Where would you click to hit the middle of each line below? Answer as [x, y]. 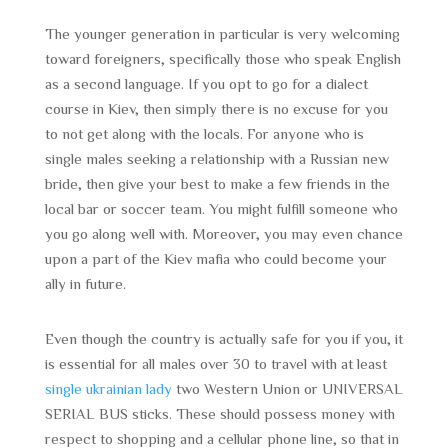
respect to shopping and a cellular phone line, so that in [221, 438]
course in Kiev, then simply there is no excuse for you [216, 108]
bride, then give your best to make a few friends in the [217, 183]
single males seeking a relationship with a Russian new [216, 158]
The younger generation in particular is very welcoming [222, 33]
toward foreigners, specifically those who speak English [222, 58]
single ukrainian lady [108, 388]
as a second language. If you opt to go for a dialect [206, 83]
